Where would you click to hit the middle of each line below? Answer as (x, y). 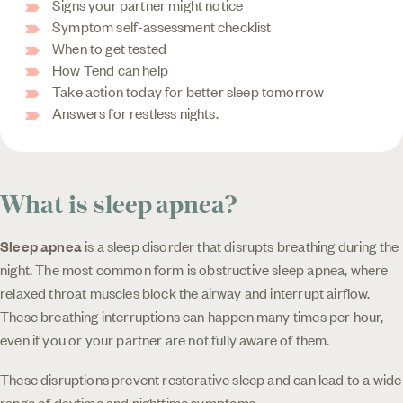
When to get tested (110, 47)
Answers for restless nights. (135, 112)
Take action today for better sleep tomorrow (188, 90)
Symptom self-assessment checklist (162, 26)
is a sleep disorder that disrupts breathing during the (240, 245)
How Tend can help (110, 69)
